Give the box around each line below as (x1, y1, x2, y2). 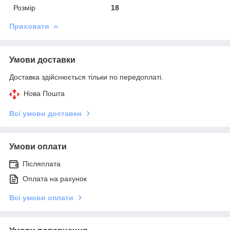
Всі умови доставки (9, 109, 82, 118)
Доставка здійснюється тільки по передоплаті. (9, 72, 163, 81)
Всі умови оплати (9, 193, 73, 202)
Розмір (13, 3, 35, 12)
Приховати (9, 22, 49, 30)
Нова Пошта (24, 89, 65, 98)
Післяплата (23, 159, 61, 168)
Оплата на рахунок (23, 174, 87, 183)
